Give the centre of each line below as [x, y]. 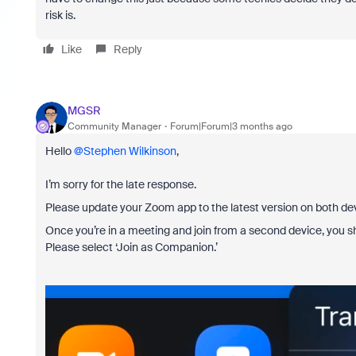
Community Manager [114, 126]
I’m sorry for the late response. [122, 184]
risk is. [60, 15]
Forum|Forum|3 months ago [231, 126]
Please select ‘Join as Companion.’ [131, 247]
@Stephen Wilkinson [125, 151]
